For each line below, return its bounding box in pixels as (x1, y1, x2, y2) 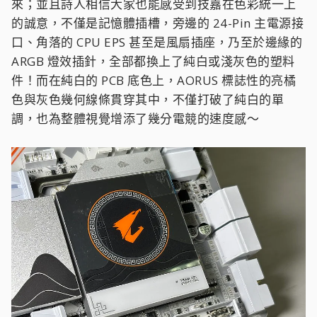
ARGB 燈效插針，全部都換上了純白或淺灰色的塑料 (11, 52, 295, 69)
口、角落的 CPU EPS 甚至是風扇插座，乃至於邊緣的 (11, 33, 302, 50)
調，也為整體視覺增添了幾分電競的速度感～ (11, 110, 259, 127)
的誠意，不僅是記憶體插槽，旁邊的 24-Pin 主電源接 (11, 14, 304, 31)
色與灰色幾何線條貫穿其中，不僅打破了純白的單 (11, 91, 284, 108)
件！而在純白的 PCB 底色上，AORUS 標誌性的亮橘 (11, 71, 296, 88)
